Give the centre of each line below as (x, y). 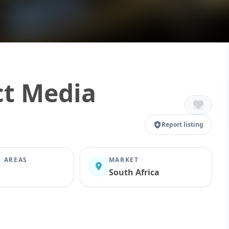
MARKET (124, 159)
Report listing (182, 124)
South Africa (134, 172)
